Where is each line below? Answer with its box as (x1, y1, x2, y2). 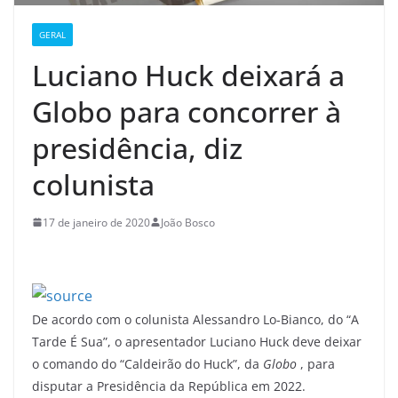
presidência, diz (32, 128, 243, 167)
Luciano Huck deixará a (32, 55, 345, 94)
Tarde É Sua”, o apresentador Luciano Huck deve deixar (32, 332, 362, 350)
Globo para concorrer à (32, 92, 341, 131)
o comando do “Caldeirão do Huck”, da (32, 354, 263, 372)
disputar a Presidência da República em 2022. (32, 377, 306, 394)
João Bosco (161, 214, 215, 230)
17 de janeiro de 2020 (43, 214, 150, 230)
